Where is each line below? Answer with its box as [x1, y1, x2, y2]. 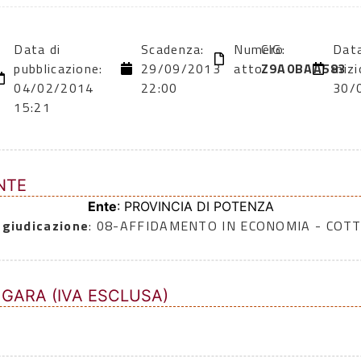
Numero [234, 39, 284, 60]
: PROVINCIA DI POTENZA [116, 198, 274, 215]
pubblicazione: [14, 59, 103, 79]
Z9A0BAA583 [260, 59, 347, 79]
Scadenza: [141, 39, 205, 60]
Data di [14, 39, 61, 60]
